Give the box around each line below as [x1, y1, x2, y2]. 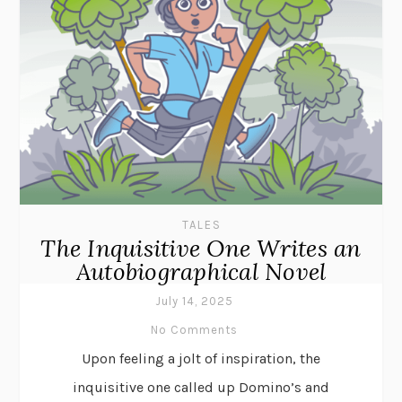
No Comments [151, 322, 238, 336]
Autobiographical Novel [75, 256, 327, 286]
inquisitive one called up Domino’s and [73, 378, 329, 396]
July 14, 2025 [155, 293, 233, 308]
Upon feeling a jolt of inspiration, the [82, 349, 320, 367]
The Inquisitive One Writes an [40, 232, 362, 263]
